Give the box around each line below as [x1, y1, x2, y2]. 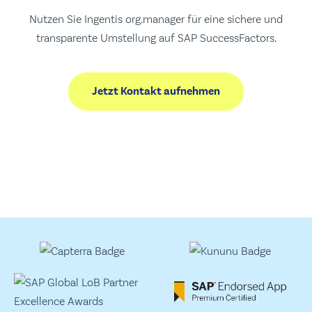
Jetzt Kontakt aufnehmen [92, 84, 220, 99]
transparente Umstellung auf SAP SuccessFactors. [36, 31, 276, 45]
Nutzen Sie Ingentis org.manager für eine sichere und [29, 13, 283, 26]
